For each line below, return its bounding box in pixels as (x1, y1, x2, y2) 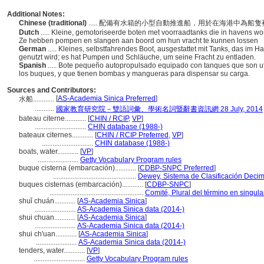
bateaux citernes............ (19, 131, 95, 139)
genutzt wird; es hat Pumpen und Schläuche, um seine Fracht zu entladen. (19, 53, 258, 61)
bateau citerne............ (19, 114, 88, 123)
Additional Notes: (7, 10, 65, 18)
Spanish (19, 61, 48, 70)
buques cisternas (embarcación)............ (19, 180, 145, 189)
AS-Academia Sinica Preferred (58, 94, 156, 103)
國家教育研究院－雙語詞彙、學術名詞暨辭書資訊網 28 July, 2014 (56, 105, 263, 113)
